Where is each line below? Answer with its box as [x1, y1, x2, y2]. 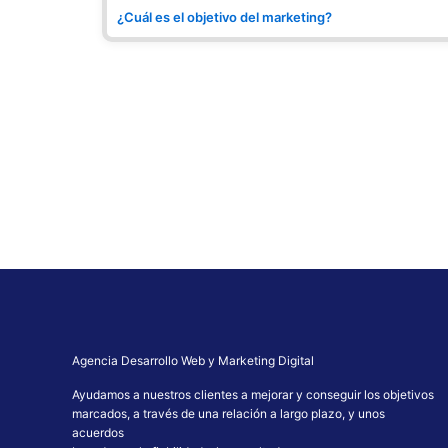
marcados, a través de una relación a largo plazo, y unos [72, 406, 385, 422]
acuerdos [72, 425, 124, 441]
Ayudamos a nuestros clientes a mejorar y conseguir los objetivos [72, 387, 434, 403]
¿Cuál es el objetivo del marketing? [117, 9, 332, 26]
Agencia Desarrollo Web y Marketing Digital [72, 353, 314, 369]
